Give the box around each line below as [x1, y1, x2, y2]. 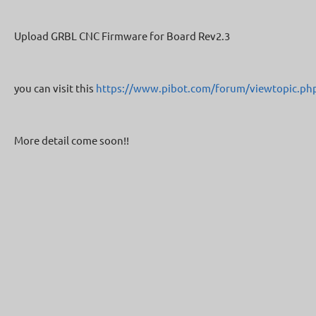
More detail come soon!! [14, 133, 129, 147]
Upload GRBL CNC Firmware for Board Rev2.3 [14, 29, 230, 42]
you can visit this [14, 81, 96, 95]
